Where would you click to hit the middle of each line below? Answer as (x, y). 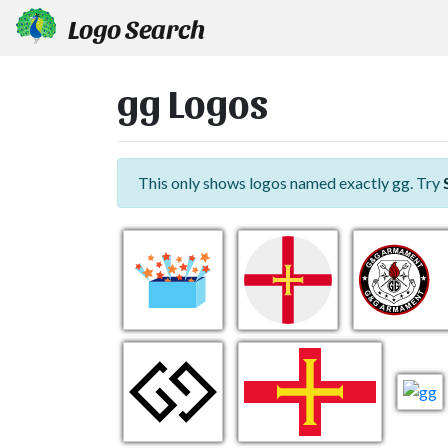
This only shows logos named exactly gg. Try (290, 182)
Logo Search (134, 27)
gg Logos (192, 101)
